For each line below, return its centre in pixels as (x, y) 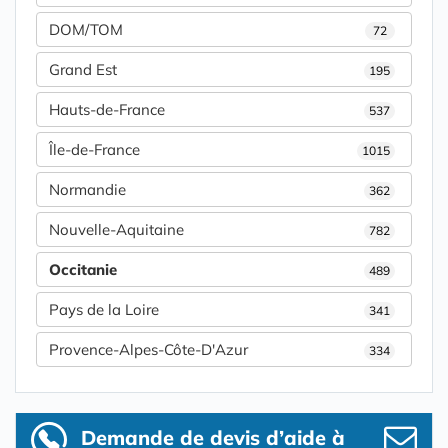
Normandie (87, 190)
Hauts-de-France (107, 110)
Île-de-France (94, 150)
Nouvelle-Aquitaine (116, 230)
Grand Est (83, 70)
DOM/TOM (86, 30)
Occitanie (83, 270)
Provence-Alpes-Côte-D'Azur (148, 350)
